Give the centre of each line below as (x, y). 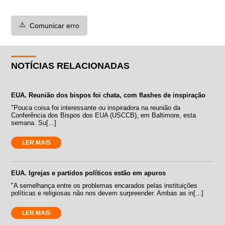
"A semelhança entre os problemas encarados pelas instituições (104, 185)
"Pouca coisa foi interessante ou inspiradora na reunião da (96, 107)
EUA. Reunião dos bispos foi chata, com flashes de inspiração (108, 95)
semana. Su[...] (34, 123)
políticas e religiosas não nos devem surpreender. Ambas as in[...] (107, 193)
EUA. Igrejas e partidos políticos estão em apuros (89, 173)
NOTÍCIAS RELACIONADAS (71, 66)
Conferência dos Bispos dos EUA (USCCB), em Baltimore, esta (104, 115)
